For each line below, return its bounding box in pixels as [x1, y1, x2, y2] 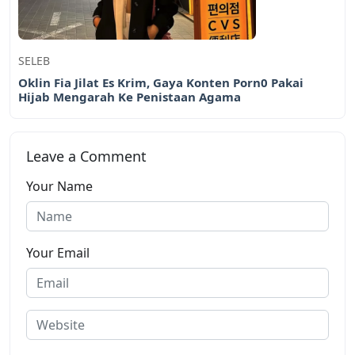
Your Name [26, 177, 93, 195]
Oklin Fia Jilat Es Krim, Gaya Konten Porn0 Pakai [18, 74, 303, 90]
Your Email [26, 243, 90, 261]
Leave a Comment [26, 146, 147, 166]
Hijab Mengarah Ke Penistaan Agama [18, 88, 241, 105]
